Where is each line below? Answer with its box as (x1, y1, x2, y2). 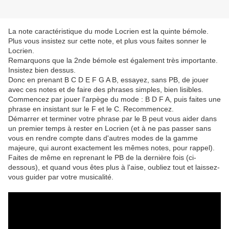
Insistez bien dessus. (8, 66, 76, 75)
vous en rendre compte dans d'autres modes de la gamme (8, 134, 198, 143)
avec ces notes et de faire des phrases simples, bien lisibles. (8, 85, 203, 94)
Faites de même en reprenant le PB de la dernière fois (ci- (8, 153, 196, 162)
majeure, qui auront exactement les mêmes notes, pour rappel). (8, 144, 215, 152)
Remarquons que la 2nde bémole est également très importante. (8, 56, 218, 65)
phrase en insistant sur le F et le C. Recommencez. (8, 105, 174, 113)
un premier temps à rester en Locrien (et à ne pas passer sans (8, 124, 211, 133)
